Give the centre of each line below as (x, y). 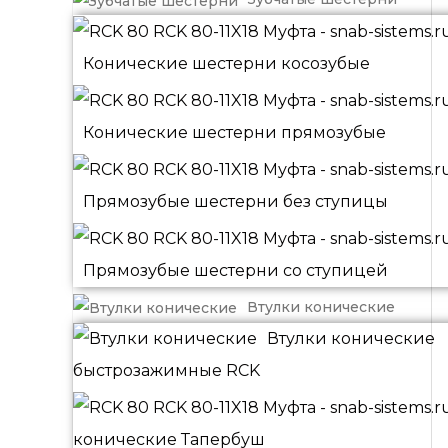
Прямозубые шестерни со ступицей (235, 270)
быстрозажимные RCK (166, 371)
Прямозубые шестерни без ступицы (235, 201)
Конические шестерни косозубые (226, 64)
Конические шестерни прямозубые (234, 133)
